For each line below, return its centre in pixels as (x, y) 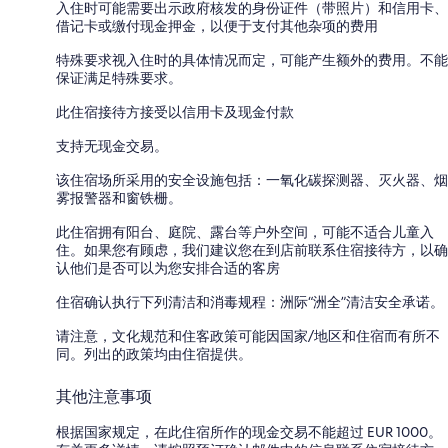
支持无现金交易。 (112, 145)
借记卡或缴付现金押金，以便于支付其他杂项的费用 (217, 25)
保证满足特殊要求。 (119, 77)
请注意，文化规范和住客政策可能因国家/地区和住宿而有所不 (248, 335)
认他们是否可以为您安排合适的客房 (168, 267)
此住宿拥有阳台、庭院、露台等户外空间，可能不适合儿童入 (245, 231)
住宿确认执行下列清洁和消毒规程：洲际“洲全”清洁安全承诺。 (250, 301)
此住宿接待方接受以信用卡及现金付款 (175, 111)
